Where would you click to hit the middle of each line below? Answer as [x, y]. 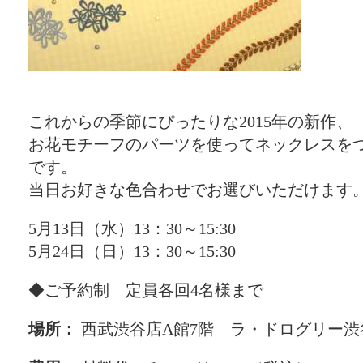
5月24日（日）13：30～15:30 [132, 251]
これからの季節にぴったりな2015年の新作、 [190, 122]
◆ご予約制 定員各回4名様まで [146, 290]
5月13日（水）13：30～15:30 [132, 228]
